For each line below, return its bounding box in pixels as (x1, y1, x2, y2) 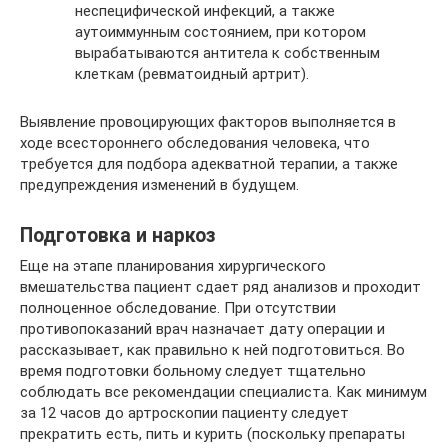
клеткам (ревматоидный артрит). (75, 65, 309, 83)
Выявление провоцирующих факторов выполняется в (20, 113, 396, 131)
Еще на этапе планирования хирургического (20, 257, 326, 275)
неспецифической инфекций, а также (75, 2, 335, 20)
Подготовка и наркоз (20, 224, 216, 248)
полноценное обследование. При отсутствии (20, 299, 336, 317)
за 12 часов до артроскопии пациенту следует (20, 404, 349, 422)
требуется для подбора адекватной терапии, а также (20, 155, 398, 173)
